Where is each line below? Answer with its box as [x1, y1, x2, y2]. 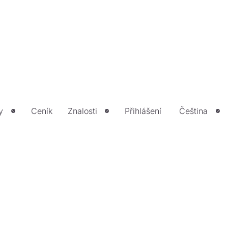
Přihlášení [125, 106, 162, 116]
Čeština [179, 106, 208, 116]
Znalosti [67, 106, 97, 116]
